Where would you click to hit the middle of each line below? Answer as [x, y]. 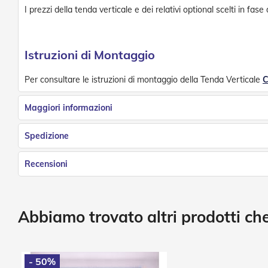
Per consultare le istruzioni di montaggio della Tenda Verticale [144, 80]
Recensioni [46, 164]
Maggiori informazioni [68, 108]
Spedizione [47, 136]
